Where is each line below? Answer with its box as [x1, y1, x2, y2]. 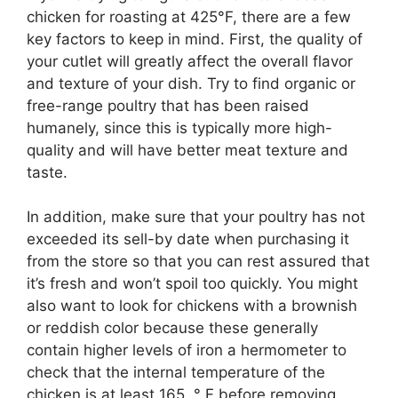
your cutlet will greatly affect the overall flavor [27, 52, 353, 70]
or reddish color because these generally [27, 319, 318, 338]
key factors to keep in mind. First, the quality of [27, 29, 362, 48]
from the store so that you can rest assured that [27, 252, 370, 271]
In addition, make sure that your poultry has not [27, 208, 365, 227]
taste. [27, 163, 68, 181]
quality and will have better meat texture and [27, 140, 348, 159]
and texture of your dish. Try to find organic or [27, 74, 355, 92]
